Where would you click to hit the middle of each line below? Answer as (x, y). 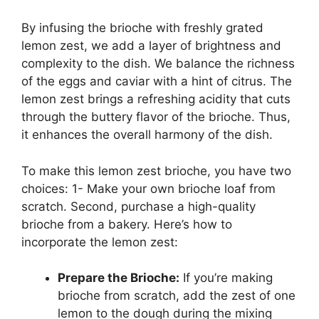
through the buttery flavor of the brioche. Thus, (156, 117)
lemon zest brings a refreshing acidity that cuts (156, 99)
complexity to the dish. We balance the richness (158, 64)
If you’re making (226, 278)
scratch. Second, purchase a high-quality (138, 206)
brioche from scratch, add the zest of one (177, 296)
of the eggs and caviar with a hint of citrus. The (157, 82)
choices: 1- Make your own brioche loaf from (148, 188)
